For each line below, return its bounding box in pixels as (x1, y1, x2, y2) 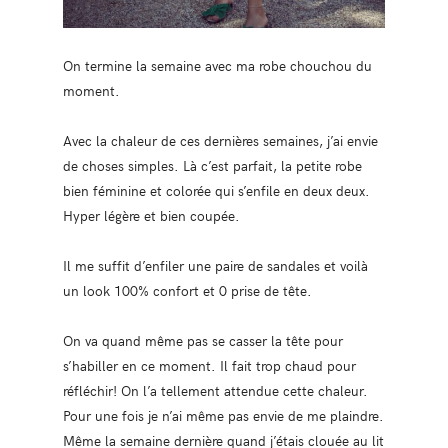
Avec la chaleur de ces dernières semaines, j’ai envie (62, 129, 378, 150)
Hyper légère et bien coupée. (62, 204, 240, 225)
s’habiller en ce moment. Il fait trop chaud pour (62, 354, 356, 375)
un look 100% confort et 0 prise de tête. (62, 279, 312, 300)
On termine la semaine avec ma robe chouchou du (62, 54, 372, 75)
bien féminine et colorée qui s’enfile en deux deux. (62, 179, 370, 200)
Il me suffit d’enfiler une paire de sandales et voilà (62, 254, 368, 275)
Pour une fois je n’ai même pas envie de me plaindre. (62, 404, 384, 425)
